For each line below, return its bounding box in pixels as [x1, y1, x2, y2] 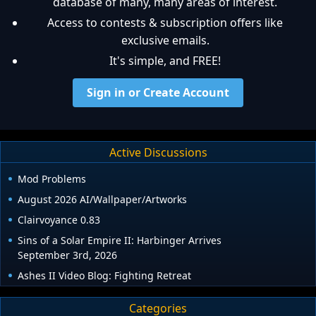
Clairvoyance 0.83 [18, 213, 100, 227]
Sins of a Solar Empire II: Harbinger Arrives [18, 233, 221, 248]
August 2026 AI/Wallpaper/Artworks [18, 193, 187, 207]
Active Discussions [109, 144, 207, 160]
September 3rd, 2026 [18, 248, 117, 262]
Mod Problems [18, 172, 86, 186]
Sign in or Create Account [87, 85, 229, 101]
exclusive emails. [121, 32, 209, 49]
